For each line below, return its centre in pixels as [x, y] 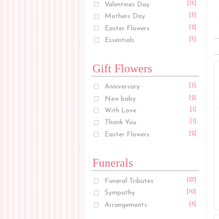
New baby [120, 99]
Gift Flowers [122, 69]
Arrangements [126, 205]
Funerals [113, 163]
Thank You [121, 123]
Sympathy [120, 193]
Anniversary [122, 87]
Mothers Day [125, 17]
